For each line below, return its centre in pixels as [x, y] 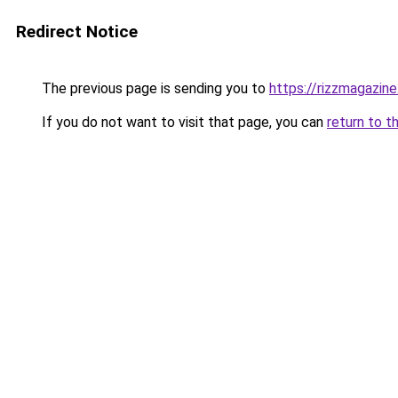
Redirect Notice [77, 32]
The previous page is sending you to [154, 88]
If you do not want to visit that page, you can [183, 122]
